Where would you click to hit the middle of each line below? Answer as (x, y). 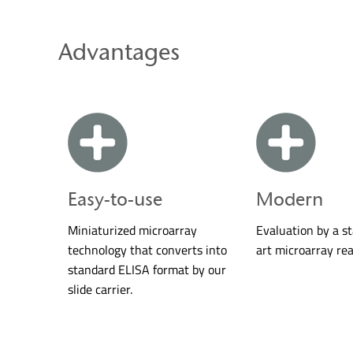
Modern (290, 199)
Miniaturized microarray (133, 230)
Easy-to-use (115, 199)
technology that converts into (148, 249)
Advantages (119, 51)
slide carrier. (100, 289)
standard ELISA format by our (147, 269)
